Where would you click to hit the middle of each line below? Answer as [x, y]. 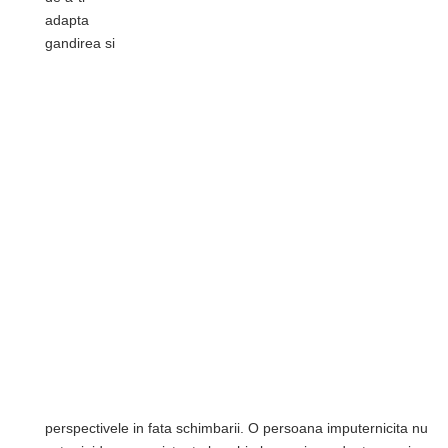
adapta [67, 20]
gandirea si [80, 43]
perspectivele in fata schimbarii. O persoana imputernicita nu [236, 428]
